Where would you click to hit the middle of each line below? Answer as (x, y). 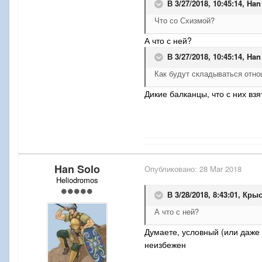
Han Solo (77, 169)
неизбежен (165, 245)
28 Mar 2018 (220, 169)
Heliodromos (77, 180)
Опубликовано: (172, 169)
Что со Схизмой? (185, 20)
